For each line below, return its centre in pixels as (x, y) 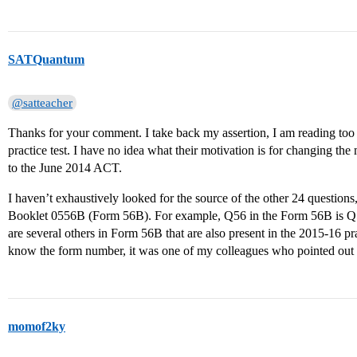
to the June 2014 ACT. (65, 168)
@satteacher (43, 103)
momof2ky (37, 326)
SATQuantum (46, 59)
